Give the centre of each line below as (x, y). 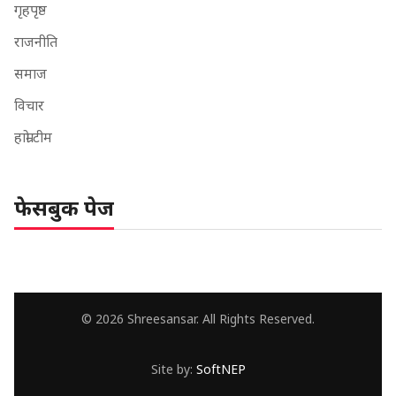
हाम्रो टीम (33, 137)
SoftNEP (221, 369)
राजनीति (36, 41)
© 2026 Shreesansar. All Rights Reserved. (198, 318)
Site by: (173, 369)
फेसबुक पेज (64, 207)
